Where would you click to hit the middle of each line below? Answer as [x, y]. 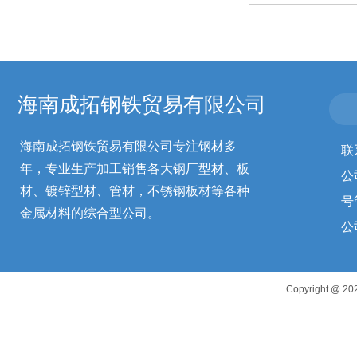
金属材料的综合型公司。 [90, 213]
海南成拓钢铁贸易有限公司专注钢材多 [128, 146]
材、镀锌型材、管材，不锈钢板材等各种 [135, 191]
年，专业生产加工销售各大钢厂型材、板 [135, 169]
